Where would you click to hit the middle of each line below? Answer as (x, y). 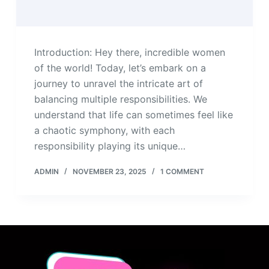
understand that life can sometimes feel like (133, 115)
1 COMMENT (182, 172)
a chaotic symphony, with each (104, 131)
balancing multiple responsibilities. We (120, 99)
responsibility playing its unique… (110, 146)
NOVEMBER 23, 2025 (109, 172)
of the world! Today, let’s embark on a (120, 68)
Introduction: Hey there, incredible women (129, 53)
